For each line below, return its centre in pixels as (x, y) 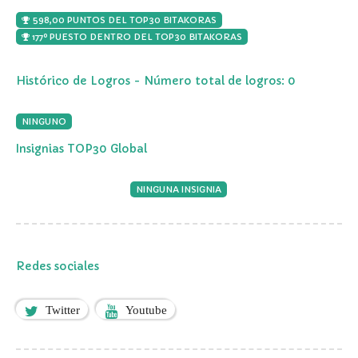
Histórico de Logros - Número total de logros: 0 (156, 80)
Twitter (63, 309)
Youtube (146, 309)
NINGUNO (44, 121)
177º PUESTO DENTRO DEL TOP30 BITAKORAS (136, 36)
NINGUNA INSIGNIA (178, 189)
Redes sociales (58, 266)
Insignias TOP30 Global (82, 148)
